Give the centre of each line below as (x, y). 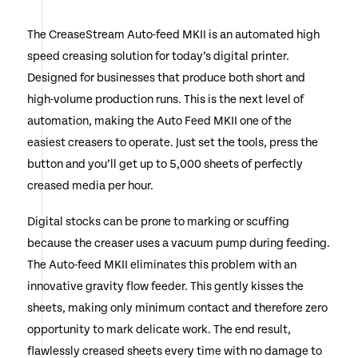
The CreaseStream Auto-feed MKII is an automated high (173, 35)
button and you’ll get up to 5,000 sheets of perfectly (165, 165)
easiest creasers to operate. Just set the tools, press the (172, 143)
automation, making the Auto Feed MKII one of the (159, 121)
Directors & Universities (106, 10)
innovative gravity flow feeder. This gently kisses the (165, 287)
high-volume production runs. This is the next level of (165, 100)
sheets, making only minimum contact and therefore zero (177, 308)
